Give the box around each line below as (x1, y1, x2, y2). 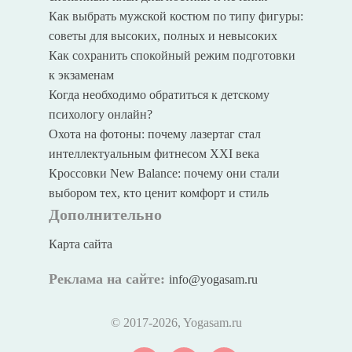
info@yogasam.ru (168, 273, 258, 287)
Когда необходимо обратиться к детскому (48, 88, 269, 102)
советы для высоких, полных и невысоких (48, 29, 277, 43)
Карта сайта (48, 237, 112, 251)
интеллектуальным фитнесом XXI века (48, 147, 259, 161)
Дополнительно (48, 206, 162, 224)
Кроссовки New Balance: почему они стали (48, 167, 280, 181)
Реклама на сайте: (48, 271, 169, 288)
